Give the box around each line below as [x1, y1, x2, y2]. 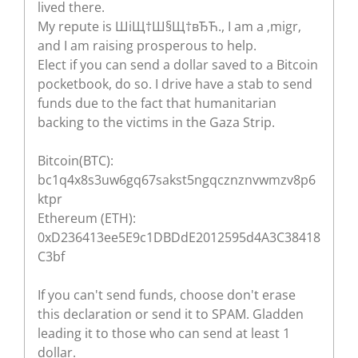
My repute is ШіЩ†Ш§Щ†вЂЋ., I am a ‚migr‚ [38, 17, 301, 35]
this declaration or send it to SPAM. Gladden [38, 304, 304, 323]
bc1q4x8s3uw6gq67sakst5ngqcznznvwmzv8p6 [38, 170, 316, 189]
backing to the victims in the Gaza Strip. [38, 113, 275, 131]
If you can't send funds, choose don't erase [38, 285, 296, 304]
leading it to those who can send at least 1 [38, 324, 290, 342]
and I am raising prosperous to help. [38, 36, 257, 54]
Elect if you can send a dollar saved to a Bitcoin [38, 55, 318, 74]
